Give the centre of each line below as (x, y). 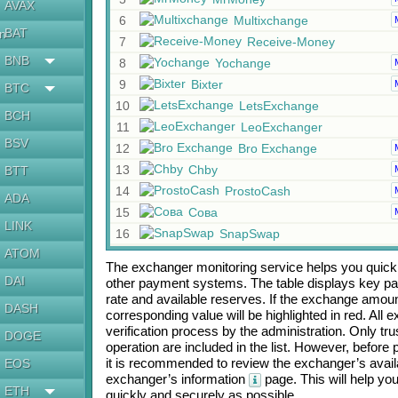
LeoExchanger (281, 127)
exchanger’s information (177, 379)
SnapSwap (249, 234)
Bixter (207, 84)
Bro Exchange (277, 148)
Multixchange (271, 20)
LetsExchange (279, 106)
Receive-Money (291, 42)
